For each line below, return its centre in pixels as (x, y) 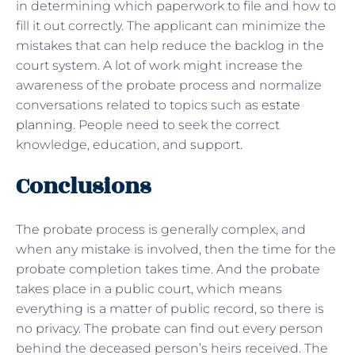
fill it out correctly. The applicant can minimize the (171, 25)
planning (44, 124)
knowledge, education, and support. (129, 144)
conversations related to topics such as (139, 105)
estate (281, 105)
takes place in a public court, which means (149, 288)
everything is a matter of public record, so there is (170, 308)
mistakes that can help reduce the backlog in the (170, 45)
